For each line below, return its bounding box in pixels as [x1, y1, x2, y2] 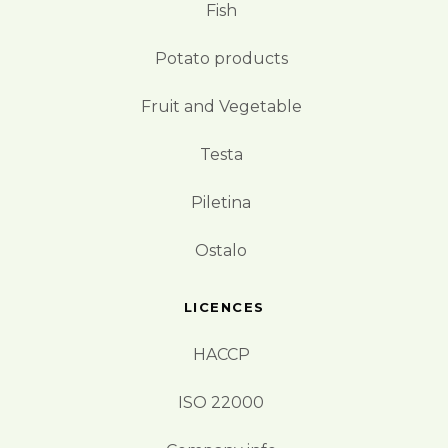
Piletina [191, 192, 251, 212]
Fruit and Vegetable [140, 96, 302, 116]
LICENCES [183, 298, 265, 315]
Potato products [154, 48, 288, 68]
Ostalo [195, 240, 247, 260]
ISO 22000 [178, 392, 264, 412]
